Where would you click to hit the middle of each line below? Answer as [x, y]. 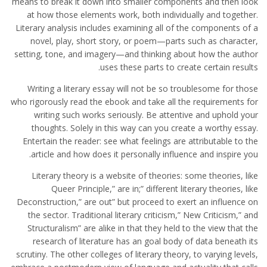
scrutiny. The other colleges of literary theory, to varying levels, [137, 254]
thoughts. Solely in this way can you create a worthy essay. [145, 128]
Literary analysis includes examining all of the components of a [137, 28]
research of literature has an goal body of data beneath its [145, 241]
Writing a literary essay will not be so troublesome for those [143, 89]
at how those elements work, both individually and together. [142, 15]
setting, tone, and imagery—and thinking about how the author [136, 54]
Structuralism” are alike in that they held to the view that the [143, 228]
